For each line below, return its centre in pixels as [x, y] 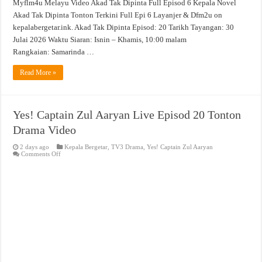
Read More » [38, 72]
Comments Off [41, 154]
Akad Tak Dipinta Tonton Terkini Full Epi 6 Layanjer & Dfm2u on [118, 15]
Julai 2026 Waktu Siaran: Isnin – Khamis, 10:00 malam [100, 39]
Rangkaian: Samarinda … [54, 51]
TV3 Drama [127, 146]
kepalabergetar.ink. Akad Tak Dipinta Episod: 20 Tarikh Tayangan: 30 [124, 27]
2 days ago [35, 146]
